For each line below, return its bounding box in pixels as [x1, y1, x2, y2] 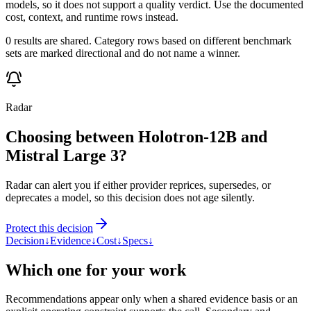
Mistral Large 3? [6, 146, 127, 165]
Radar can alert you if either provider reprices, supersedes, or [6, 178, 271, 191]
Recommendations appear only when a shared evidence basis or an [6, 293, 298, 305]
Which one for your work [6, 260, 186, 279]
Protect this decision [6, 221, 93, 234]
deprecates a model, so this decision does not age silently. [6, 191, 255, 203]
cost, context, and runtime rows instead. [6, 10, 178, 23]
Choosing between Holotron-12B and [6, 127, 267, 146]
